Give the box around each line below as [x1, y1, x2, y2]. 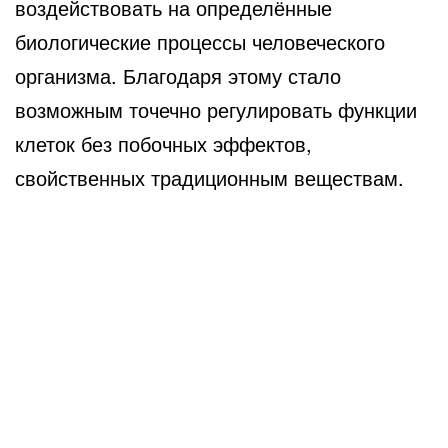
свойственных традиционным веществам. [15, 162, 404, 192]
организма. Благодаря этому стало [15, 60, 341, 90]
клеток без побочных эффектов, [15, 128, 312, 158]
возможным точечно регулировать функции [15, 94, 417, 124]
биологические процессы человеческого [15, 26, 385, 56]
